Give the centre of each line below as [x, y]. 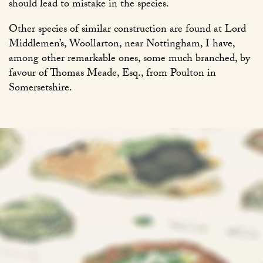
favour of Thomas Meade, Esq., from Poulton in [112, 75]
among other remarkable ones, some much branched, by [129, 60]
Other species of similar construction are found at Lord [127, 31]
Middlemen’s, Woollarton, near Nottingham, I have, [122, 45]
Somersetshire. [41, 89]
